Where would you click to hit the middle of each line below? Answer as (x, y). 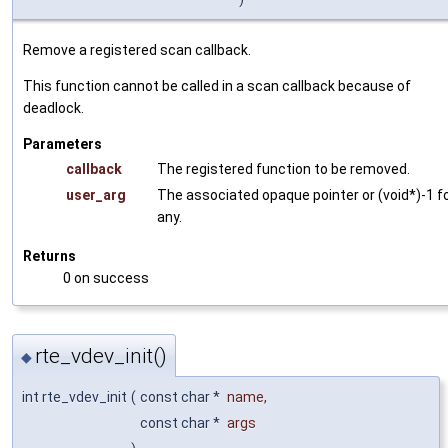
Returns (49, 256)
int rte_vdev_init (74, 396)
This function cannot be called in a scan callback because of (217, 86)
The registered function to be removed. (283, 169)
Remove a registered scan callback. (137, 50)
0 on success (106, 278)
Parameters (62, 144)
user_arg (96, 195)
